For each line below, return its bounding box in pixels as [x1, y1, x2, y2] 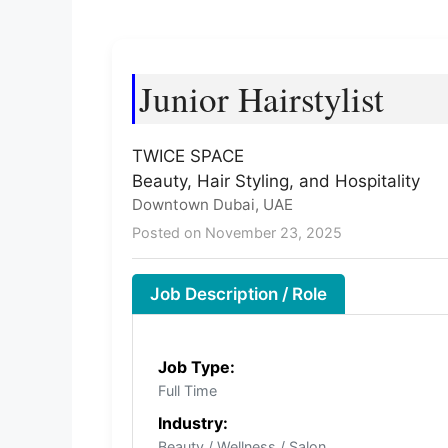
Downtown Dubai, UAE [132, 195, 293, 215]
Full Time [158, 382, 217, 400]
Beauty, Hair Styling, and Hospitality [132, 171, 420, 192]
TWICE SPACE [132, 146, 244, 167]
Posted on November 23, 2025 [132, 224, 342, 242]
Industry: [158, 413, 228, 434]
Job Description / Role [150, 284, 327, 305]
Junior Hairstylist [139, 75, 384, 123]
